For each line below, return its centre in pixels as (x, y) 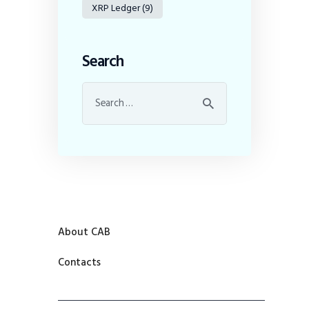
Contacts (79, 262)
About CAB (84, 232)
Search (103, 62)
